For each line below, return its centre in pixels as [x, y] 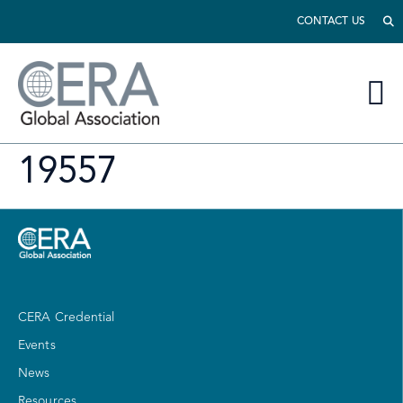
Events [37, 346]
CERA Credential [67, 318]
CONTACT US [331, 21]
